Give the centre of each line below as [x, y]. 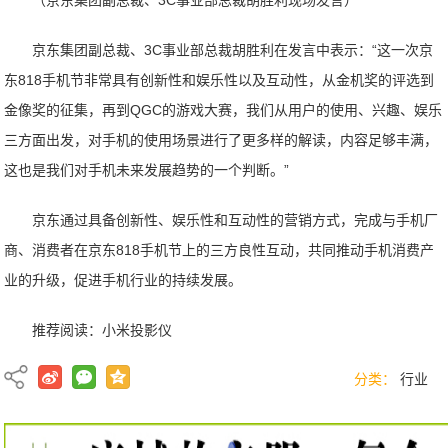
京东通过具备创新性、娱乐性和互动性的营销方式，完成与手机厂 [235, 220]
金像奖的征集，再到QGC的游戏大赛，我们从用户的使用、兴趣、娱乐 [223, 110]
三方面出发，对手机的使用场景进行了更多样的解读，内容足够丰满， [221, 140]
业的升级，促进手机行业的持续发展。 [123, 280]
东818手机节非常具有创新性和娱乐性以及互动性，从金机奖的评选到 [219, 80]
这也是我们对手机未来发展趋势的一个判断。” [147, 170]
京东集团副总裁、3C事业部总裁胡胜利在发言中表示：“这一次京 [233, 50]
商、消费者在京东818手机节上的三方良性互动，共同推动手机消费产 [219, 250]
